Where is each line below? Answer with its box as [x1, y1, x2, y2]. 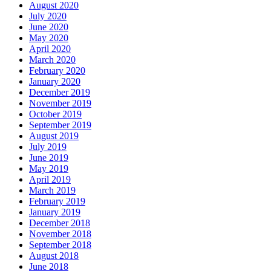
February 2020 [29, 65, 85, 76]
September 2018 [29, 239, 91, 250]
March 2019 [29, 184, 76, 195]
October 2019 [29, 108, 82, 119]
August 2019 [29, 130, 79, 141]
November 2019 [29, 97, 91, 108]
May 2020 [29, 32, 68, 43]
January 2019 [29, 206, 80, 217]
